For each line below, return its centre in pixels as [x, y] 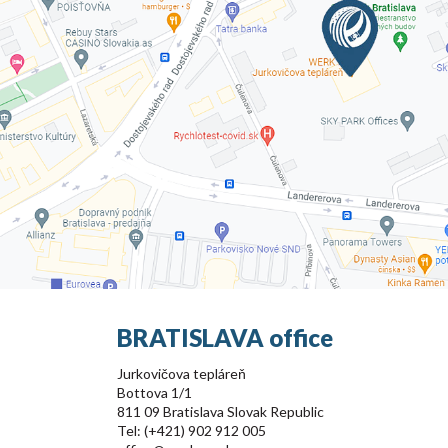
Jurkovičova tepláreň [181, 373]
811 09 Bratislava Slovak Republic [220, 411]
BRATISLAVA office [225, 337]
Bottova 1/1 [154, 392]
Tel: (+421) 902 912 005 [191, 430]
